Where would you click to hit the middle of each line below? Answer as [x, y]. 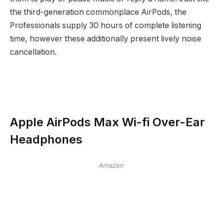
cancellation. [33, 52]
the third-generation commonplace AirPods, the [98, 12]
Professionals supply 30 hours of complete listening [106, 25]
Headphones [46, 139]
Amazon [110, 166]
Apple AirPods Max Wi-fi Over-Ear [107, 122]
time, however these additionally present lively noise [106, 38]
